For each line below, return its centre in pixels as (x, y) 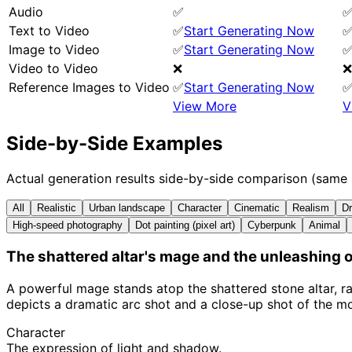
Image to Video (54, 49)
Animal (324, 225)
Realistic (57, 207)
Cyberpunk (272, 225)
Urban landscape (127, 207)
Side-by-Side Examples (114, 143)
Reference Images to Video (89, 87)
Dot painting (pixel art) (185, 225)
